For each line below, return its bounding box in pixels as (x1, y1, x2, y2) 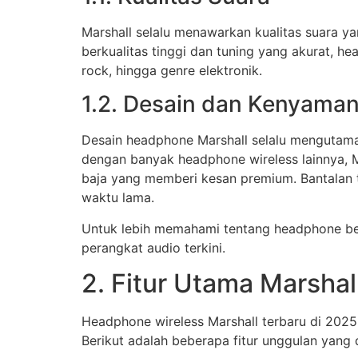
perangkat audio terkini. (82, 239, 225, 256)
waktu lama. (82, 189, 154, 206)
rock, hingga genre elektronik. (82, 62, 262, 78)
